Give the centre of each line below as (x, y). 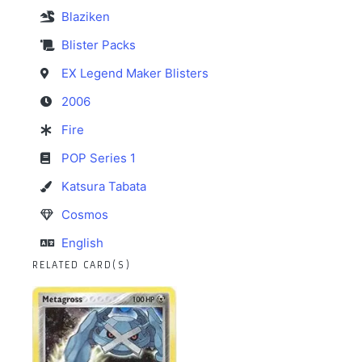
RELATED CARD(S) (82, 265)
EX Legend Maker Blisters (135, 74)
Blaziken (86, 17)
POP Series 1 (99, 158)
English (82, 243)
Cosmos (85, 215)
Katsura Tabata (104, 187)
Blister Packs (99, 45)
